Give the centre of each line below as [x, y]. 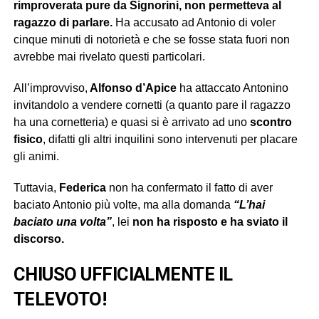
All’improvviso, [50, 88]
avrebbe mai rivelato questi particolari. [109, 56]
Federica [82, 187]
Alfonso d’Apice [132, 88]
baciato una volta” [62, 221]
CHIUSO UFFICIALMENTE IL [123, 274]
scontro [271, 122]
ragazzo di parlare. [63, 22]
